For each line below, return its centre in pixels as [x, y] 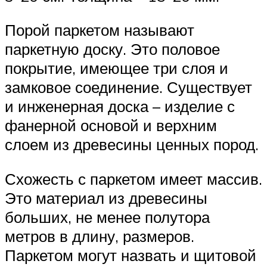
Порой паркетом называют [100, 30]
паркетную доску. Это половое [112, 49]
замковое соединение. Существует [128, 87]
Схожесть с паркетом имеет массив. [133, 178]
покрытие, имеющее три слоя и [117, 68]
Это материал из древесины [106, 198]
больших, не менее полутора [107, 217]
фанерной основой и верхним [111, 125]
